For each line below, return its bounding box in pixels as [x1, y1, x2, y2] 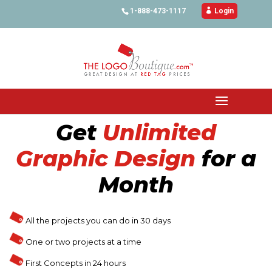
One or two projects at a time [24, 237, 141, 246]
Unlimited [103, 119, 216, 146]
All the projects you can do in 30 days [25, 216, 171, 225]
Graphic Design [16, 145, 195, 172]
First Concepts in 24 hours [24, 258, 126, 268]
